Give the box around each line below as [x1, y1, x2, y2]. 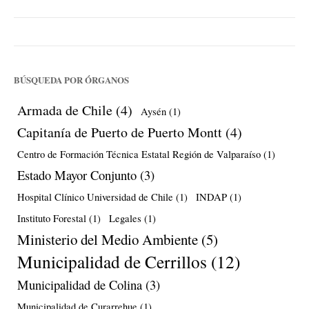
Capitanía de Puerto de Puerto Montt [17, 122, 222, 141]
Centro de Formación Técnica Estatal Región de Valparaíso [17, 147, 261, 161]
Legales [109, 211, 141, 225]
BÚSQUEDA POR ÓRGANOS [14, 72, 129, 86]
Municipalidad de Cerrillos [17, 249, 207, 273]
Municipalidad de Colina [17, 275, 142, 293]
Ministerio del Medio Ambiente [17, 229, 198, 249]
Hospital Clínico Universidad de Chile [17, 190, 173, 203]
